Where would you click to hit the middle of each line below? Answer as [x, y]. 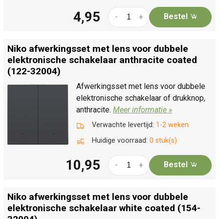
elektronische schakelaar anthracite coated [102, 60]
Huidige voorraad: [121, 140]
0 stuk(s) [163, 140]
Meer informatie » [142, 109]
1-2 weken [172, 125]
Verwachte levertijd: [124, 125]
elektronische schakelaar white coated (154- [104, 208]
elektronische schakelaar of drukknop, [141, 98]
